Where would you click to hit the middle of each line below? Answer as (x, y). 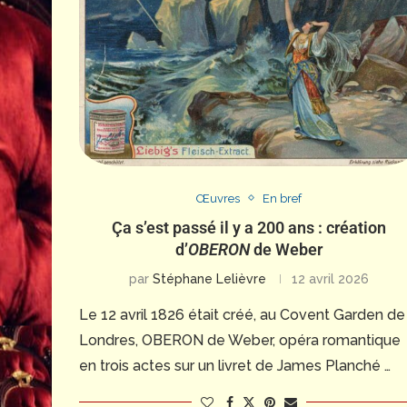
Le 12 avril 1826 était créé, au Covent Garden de (242, 314)
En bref (283, 198)
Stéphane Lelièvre (210, 278)
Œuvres (218, 198)
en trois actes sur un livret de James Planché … (235, 365)
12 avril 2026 (331, 278)
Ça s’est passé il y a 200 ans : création (249, 227)
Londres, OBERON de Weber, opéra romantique (240, 340)
